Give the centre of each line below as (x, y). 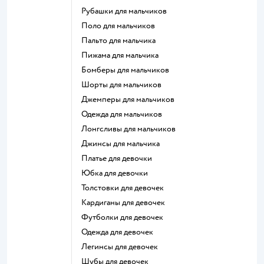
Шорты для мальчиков (126, 84)
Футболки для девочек (126, 217)
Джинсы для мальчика (123, 143)
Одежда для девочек (120, 232)
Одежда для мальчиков (125, 114)
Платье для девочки (120, 158)
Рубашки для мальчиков (126, 11)
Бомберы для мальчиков (128, 70)
